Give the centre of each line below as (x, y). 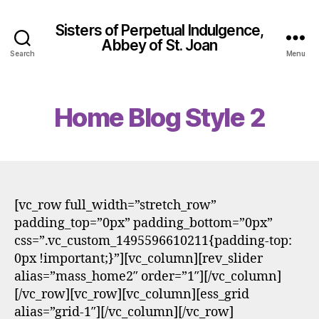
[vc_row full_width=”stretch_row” (115, 205)
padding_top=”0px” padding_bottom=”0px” (143, 223)
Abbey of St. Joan (159, 45)
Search (22, 53)
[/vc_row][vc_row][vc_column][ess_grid (132, 294)
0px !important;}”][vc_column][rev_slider (138, 259)
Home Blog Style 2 (159, 117)
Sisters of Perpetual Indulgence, (159, 30)
